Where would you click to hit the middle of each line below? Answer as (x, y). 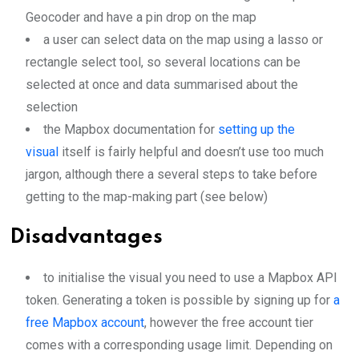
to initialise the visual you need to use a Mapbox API (190, 278)
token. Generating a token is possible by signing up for (179, 301)
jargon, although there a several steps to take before (171, 175)
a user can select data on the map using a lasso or (183, 40)
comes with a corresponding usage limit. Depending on (179, 345)
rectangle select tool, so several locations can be (163, 63)
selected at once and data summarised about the (162, 85)
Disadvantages (86, 238)
